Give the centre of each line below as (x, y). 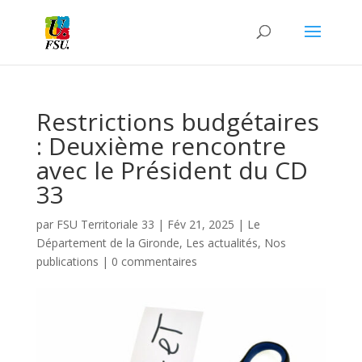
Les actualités (221, 243)
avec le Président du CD (172, 170)
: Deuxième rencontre (161, 146)
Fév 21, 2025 (200, 224)
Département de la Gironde (107, 243)
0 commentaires (154, 261)
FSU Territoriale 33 (105, 224)
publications (67, 261)
